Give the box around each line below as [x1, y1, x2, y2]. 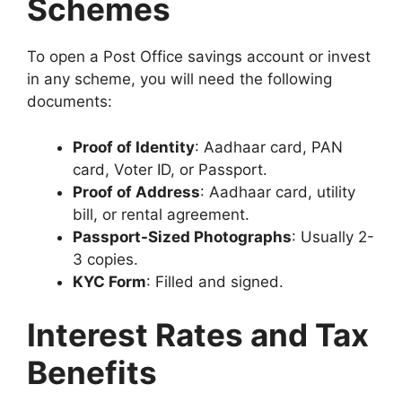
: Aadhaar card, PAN [195, 137, 343, 156]
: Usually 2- [292, 227, 374, 246]
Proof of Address [73, 182, 200, 201]
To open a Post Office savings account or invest [27, 48, 371, 66]
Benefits [27, 354, 157, 392]
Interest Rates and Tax [27, 316, 369, 354]
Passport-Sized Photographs [73, 227, 292, 246]
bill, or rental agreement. [73, 205, 249, 223]
